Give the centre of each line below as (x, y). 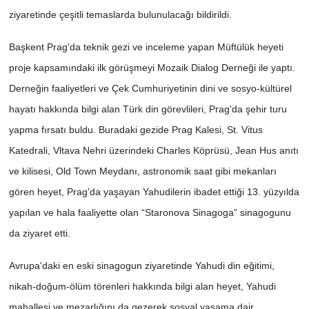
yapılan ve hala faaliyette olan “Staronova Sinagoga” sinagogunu (150, 213)
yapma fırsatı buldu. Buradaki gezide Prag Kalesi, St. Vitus (136, 130)
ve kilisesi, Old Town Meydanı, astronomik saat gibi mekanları (142, 171)
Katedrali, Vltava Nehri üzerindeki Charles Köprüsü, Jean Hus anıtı (153, 151)
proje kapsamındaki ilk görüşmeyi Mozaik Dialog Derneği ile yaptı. (152, 68)
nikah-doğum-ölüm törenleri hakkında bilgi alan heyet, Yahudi (142, 287)
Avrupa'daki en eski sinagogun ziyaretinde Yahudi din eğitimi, (141, 266)
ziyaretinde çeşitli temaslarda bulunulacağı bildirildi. (120, 15)
